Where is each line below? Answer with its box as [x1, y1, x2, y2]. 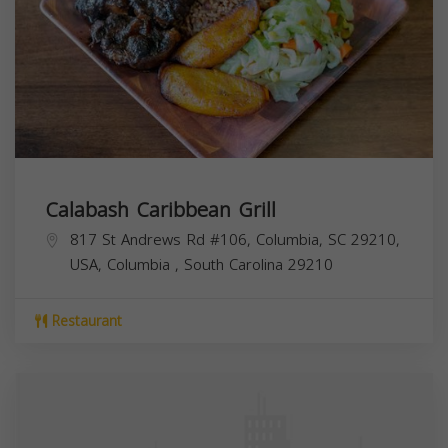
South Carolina [184, 250, 288, 279]
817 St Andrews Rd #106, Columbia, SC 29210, [70, 225, 400, 254]
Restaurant [47, 307, 122, 335]
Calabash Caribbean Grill [45, 190, 276, 229]
